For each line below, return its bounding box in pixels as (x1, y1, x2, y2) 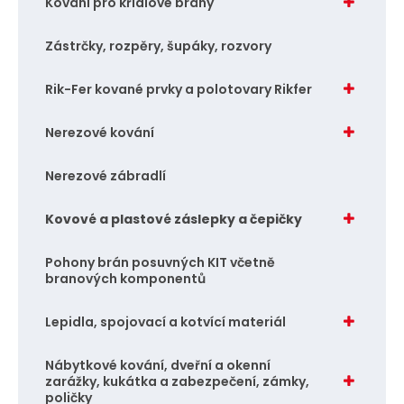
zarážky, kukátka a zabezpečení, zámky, (44, 372, 309, 390)
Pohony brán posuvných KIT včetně (44, 252, 275, 271)
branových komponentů (44, 269, 206, 288)
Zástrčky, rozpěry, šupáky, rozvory (44, 36, 271, 55)
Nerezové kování (44, 123, 154, 142)
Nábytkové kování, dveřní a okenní (44, 355, 271, 374)
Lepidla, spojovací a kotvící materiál (44, 312, 286, 331)
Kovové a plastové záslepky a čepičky (44, 209, 302, 228)
